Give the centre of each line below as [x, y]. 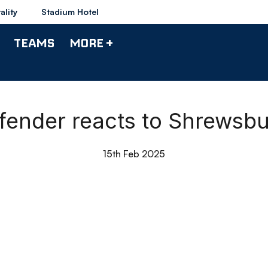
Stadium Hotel [70, 12]
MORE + [91, 42]
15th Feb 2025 [134, 154]
